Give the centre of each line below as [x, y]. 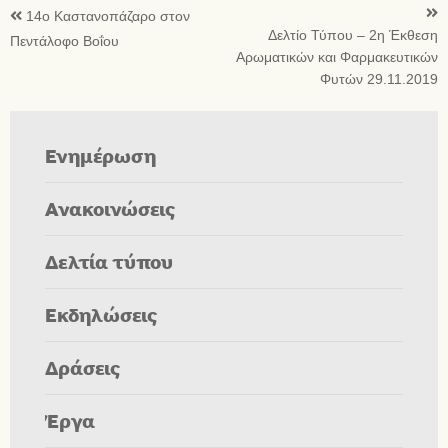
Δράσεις [83, 367]
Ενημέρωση [100, 155]
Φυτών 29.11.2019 [379, 79]
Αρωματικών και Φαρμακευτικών [337, 57]
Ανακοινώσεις [110, 208]
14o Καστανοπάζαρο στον [108, 16]
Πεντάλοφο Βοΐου [64, 41]
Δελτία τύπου [109, 261]
